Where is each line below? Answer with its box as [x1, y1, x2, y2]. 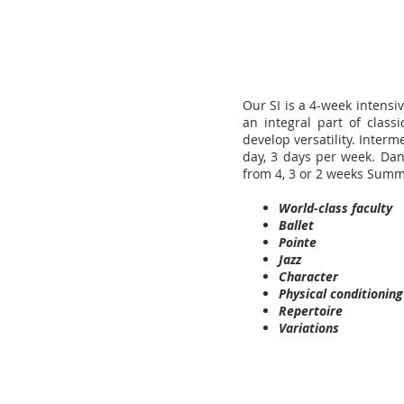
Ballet [279, 216, 314, 234]
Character [279, 268, 338, 285]
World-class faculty [279, 199, 392, 216]
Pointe [279, 234, 317, 251]
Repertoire [279, 302, 343, 319]
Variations [279, 319, 339, 336]
